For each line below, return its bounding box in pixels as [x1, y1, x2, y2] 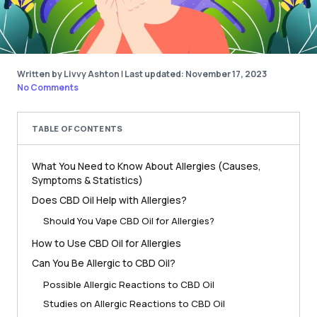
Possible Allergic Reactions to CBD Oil [43, 278, 214, 292]
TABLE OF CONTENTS [32, 122, 122, 134]
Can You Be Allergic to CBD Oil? [32, 256, 175, 270]
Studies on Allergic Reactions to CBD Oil [43, 297, 225, 311]
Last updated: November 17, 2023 [125, 68, 267, 81]
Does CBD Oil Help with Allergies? [32, 192, 187, 207]
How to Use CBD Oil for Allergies [32, 236, 181, 250]
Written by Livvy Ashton [17, 68, 120, 81]
